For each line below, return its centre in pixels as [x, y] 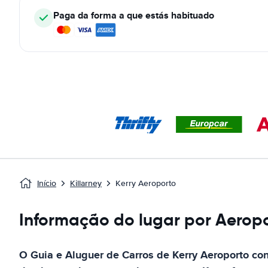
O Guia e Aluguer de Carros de [96, 255]
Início [47, 183]
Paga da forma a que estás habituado [134, 15]
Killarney [86, 183]
